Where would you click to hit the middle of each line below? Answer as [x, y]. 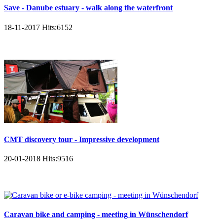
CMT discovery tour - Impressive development [82, 139]
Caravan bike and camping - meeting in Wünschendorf [96, 215]
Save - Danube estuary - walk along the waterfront [88, 8]
